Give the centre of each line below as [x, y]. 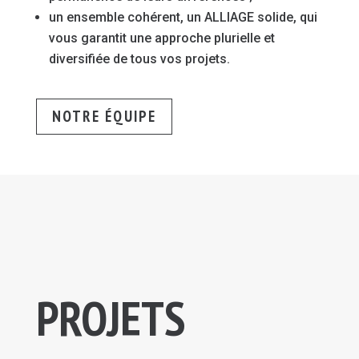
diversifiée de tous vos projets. [139, 58]
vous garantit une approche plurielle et [161, 38]
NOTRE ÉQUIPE [104, 116]
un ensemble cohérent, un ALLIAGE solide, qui [183, 17]
